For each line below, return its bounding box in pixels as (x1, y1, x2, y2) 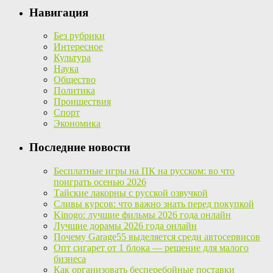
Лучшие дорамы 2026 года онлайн (54, 220, 197, 231)
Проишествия (54, 96, 111, 107)
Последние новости (29, 141, 130, 154)
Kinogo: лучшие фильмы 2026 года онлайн (54, 209, 231, 220)
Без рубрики (54, 30, 105, 41)
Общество (54, 74, 96, 85)
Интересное (54, 41, 103, 52)
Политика (54, 85, 95, 96)
